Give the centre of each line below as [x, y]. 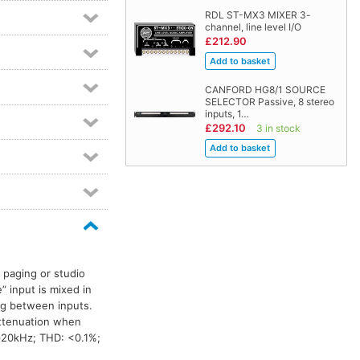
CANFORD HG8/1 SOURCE [265, 90]
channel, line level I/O [253, 27]
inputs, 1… [227, 114]
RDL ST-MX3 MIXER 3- [258, 15]
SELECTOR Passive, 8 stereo [269, 102]
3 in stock [278, 129]
